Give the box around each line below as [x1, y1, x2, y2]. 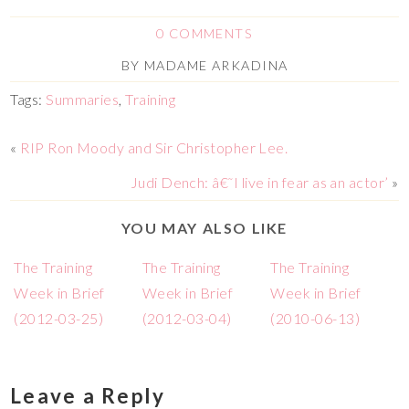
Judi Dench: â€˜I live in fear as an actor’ [130, 173, 389, 191]
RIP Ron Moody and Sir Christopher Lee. [20, 138, 288, 156]
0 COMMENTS [155, 25, 254, 41]
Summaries [46, 89, 120, 108]
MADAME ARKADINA [143, 57, 288, 73]
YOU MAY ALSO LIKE [121, 218, 288, 236]
